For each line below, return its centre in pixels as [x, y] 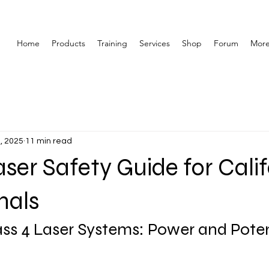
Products [68, 43]
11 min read [49, 141]
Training [112, 43]
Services [155, 43]
